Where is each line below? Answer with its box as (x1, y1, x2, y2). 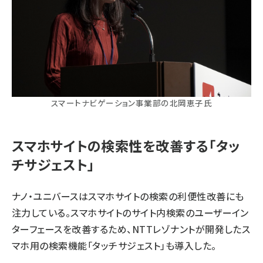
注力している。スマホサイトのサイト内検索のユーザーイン (12, 205, 249, 220)
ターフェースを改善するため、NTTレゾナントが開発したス (12, 221, 251, 236)
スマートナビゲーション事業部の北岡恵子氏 (50, 96, 213, 109)
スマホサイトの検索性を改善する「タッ (12, 135, 240, 156)
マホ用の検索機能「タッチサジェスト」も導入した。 (12, 238, 217, 252)
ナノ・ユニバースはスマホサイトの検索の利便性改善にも (12, 188, 244, 203)
